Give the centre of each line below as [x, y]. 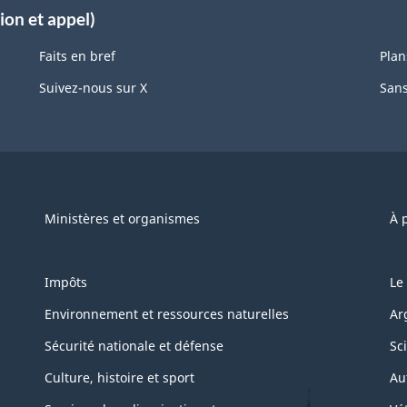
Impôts [66, 283]
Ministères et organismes [122, 219]
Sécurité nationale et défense [134, 346]
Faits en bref [77, 56]
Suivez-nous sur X [93, 88]
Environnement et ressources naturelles [167, 314]
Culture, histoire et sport [119, 378]
